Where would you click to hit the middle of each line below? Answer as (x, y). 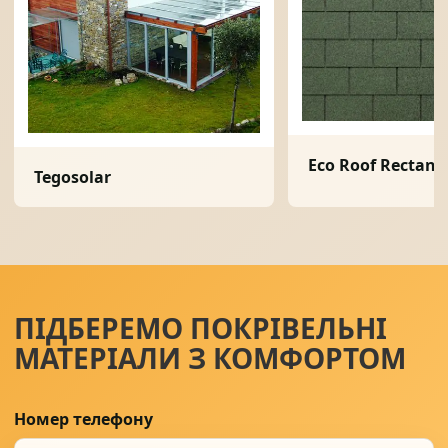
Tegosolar (72, 177)
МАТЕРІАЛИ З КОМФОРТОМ (210, 358)
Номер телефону (83, 419)
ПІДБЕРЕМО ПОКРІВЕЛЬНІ (200, 328)
